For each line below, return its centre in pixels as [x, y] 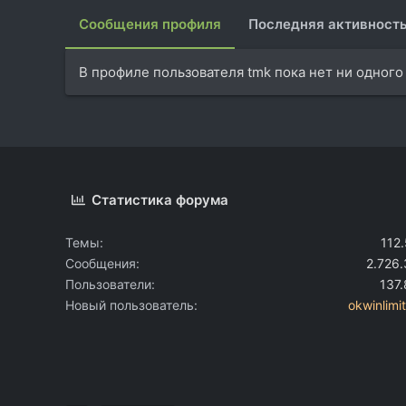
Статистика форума [160, 199]
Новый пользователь [130, 304]
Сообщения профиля [150, 24]
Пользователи [108, 284]
